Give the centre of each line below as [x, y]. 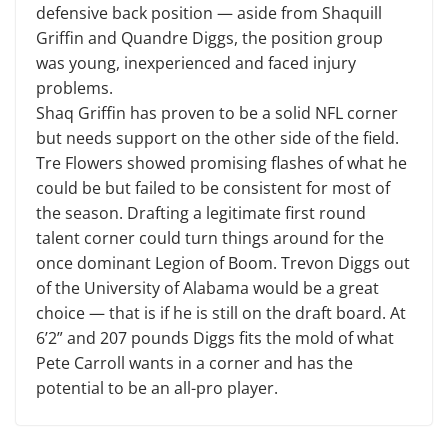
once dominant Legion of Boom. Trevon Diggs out [223, 263]
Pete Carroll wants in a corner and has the [194, 363]
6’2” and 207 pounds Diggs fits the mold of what [215, 338]
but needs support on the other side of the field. [217, 138]
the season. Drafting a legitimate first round [201, 213]
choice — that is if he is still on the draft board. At [221, 313]
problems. [76, 88]
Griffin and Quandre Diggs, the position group [209, 38]
